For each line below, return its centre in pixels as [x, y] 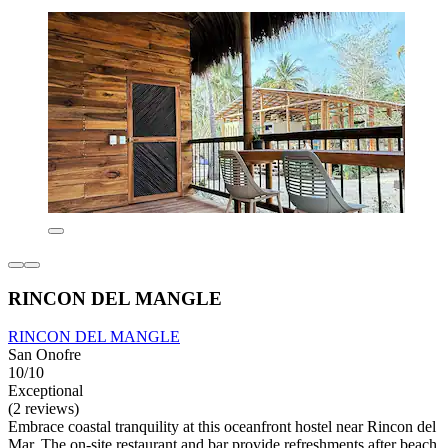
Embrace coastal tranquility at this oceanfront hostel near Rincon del [222, 427]
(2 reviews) [43, 409]
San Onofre [44, 355]
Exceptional [45, 391]
